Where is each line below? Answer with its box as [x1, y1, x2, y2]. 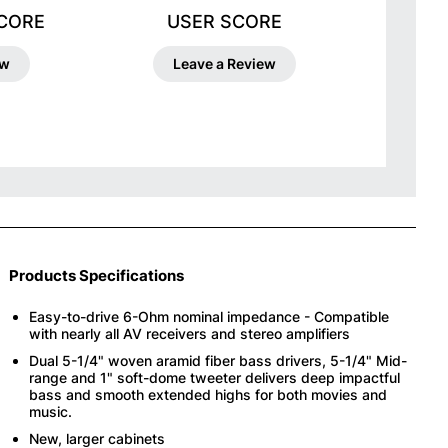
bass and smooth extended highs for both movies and [29, 385, 388, 403]
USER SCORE [166, 10, 282, 32]
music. [29, 402, 73, 420]
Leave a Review [172, 54, 276, 72]
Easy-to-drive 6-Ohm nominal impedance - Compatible [29, 307, 390, 325]
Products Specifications [9, 265, 185, 285]
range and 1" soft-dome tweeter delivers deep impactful [29, 368, 401, 386]
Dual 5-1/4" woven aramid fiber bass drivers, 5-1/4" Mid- [29, 351, 408, 369]
